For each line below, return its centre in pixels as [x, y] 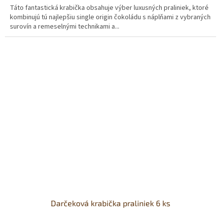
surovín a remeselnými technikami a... [65, 26]
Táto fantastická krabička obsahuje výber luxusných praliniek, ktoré [109, 8]
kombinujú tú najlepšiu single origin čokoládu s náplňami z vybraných [110, 17]
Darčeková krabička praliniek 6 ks [110, 203]
